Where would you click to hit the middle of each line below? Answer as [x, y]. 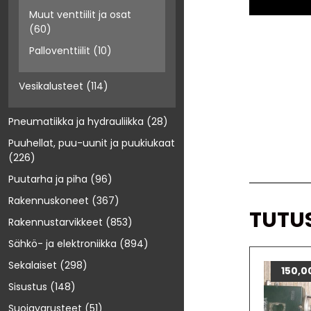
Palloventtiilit [60, 51]
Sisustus [28, 287]
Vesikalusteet [51, 86]
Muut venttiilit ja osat [80, 15]
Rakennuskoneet [49, 201]
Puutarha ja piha [48, 179]
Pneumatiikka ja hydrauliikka [76, 122]
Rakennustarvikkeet [56, 222]
